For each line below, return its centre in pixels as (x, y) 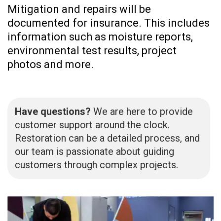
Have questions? (53, 111)
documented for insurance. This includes (109, 23)
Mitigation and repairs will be (79, 9)
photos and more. (51, 64)
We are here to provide (142, 111)
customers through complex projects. (96, 165)
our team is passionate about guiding (94, 151)
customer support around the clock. (92, 125)
